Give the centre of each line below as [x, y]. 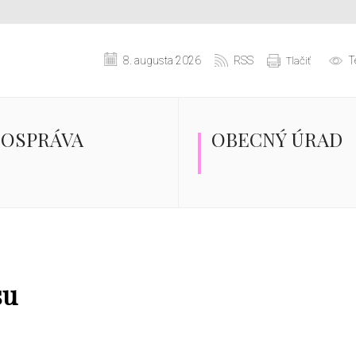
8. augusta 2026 [162, 60]
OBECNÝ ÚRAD [277, 139]
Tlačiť [298, 60]
